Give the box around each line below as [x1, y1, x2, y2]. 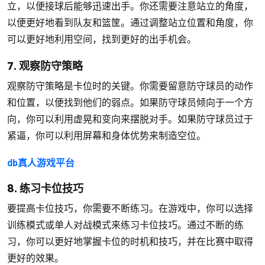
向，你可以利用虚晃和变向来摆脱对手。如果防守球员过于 [7, 113, 253, 125]
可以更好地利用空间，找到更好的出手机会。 [7, 33, 196, 45]
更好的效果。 [7, 252, 64, 264]
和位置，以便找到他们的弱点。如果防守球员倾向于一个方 [7, 96, 253, 108]
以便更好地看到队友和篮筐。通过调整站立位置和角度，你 [7, 17, 253, 28]
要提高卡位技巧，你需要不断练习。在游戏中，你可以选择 [7, 202, 253, 214]
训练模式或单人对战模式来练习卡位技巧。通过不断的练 [7, 219, 244, 231]
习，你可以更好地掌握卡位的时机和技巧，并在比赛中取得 [7, 235, 253, 247]
